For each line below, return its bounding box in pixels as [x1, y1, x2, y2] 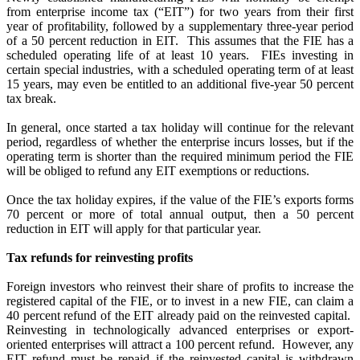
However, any [278, 337, 354, 351]
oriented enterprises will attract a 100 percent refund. [6, 337, 275, 351]
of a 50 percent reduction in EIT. [6, 34, 178, 47]
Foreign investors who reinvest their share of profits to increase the [6, 280, 354, 293]
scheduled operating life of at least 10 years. [6, 48, 249, 62]
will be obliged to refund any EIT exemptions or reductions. [6, 164, 309, 178]
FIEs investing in [255, 48, 354, 62]
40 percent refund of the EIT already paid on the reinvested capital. [6, 309, 350, 322]
